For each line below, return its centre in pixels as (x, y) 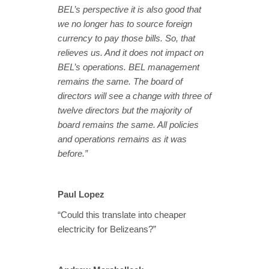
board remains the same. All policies (128, 124)
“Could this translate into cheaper (122, 214)
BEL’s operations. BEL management (128, 67)
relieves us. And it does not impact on (131, 52)
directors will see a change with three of (134, 95)
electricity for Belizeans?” (107, 229)
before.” (73, 153)
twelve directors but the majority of (125, 110)
